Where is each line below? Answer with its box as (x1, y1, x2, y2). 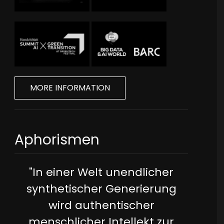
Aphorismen (14, 130, 100, 150)
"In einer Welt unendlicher (29, 164, 174, 180)
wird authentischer (48, 197, 154, 213)
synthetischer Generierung (26, 181, 176, 197)
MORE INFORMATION (30, 82, 110, 94)
